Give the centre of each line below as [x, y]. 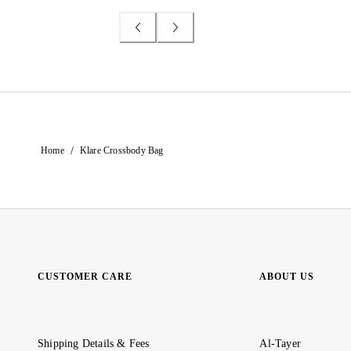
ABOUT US [287, 277]
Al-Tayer [280, 344]
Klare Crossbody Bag [121, 151]
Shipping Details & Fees [94, 344]
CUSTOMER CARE [85, 277]
